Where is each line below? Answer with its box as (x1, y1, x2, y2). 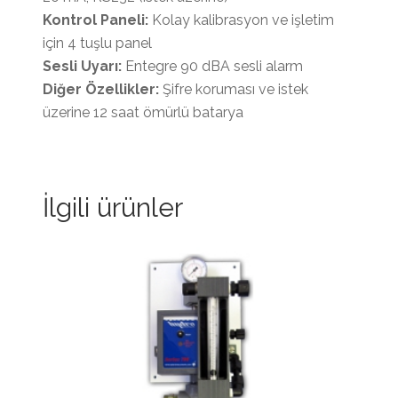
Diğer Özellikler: (43, 80, 159, 98)
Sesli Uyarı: (43, 57, 125, 75)
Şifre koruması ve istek (159, 80, 308, 98)
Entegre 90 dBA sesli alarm (125, 57, 303, 75)
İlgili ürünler (43, 191, 183, 223)
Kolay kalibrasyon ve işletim (148, 11, 334, 28)
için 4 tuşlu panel (43, 34, 152, 52)
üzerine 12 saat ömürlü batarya (43, 103, 243, 121)
